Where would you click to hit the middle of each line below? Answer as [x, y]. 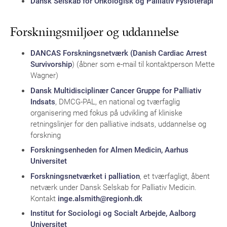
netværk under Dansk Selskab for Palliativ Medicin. [113, 187]
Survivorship [51, 64]
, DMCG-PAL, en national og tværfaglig [118, 101]
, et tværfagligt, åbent [175, 176]
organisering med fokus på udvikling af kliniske [106, 112]
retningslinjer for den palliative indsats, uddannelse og [118, 123]
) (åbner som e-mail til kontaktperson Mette [143, 64]
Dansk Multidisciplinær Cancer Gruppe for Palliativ [116, 90]
